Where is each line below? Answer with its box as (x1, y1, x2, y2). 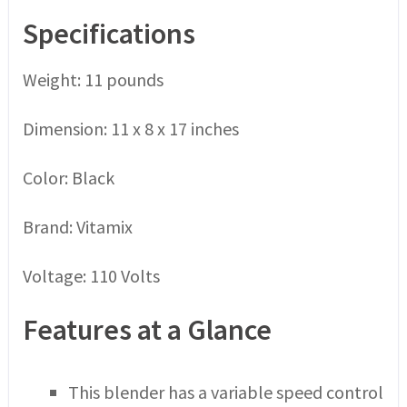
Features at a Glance (22, 311, 272, 348)
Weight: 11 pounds (22, 67, 164, 91)
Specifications (22, 15, 195, 52)
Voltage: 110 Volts (22, 263, 160, 287)
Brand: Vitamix (22, 214, 133, 238)
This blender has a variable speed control (67, 380, 383, 403)
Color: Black (22, 165, 114, 189)
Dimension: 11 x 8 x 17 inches (22, 116, 239, 140)
